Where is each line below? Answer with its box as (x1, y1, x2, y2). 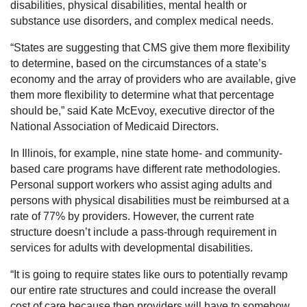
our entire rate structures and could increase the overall (10, 284, 276, 297)
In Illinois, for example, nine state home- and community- (10, 147, 282, 160)
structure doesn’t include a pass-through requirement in (10, 226, 277, 238)
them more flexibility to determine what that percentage (10, 89, 274, 101)
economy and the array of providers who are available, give (10, 73, 296, 86)
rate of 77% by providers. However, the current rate (10, 210, 254, 223)
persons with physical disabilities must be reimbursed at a (10, 195, 289, 207)
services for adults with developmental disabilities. (10, 242, 253, 254)
